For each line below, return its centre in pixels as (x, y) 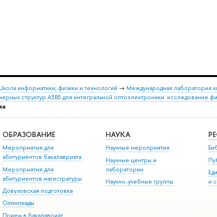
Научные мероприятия (137, 148)
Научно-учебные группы (139, 181)
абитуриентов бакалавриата (42, 157)
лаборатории (124, 169)
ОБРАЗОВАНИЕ (29, 134)
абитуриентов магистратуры (42, 178)
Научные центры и (131, 160)
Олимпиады (18, 203)
